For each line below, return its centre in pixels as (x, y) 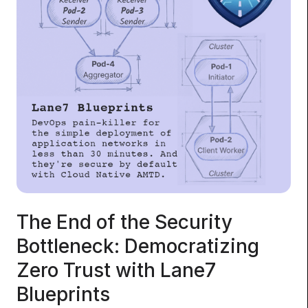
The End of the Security (125, 222)
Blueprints (64, 294)
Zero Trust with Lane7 (117, 270)
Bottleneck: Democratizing (138, 246)
